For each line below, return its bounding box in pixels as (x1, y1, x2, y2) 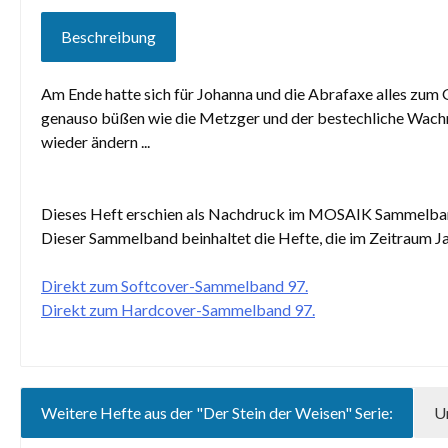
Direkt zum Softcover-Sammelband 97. (41, 276, 308, 295)
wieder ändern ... (41, 132, 150, 151)
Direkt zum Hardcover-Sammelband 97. (41, 300, 315, 319)
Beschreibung (61, 27, 156, 46)
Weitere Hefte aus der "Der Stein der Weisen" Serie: (41, 403, 393, 422)
